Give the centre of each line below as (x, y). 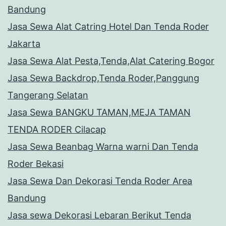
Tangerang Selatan (48, 95)
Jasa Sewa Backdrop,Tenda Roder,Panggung (103, 78)
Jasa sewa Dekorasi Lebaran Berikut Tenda (99, 215)
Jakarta (24, 44)
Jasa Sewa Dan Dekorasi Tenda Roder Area (100, 181)
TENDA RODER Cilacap (57, 130)
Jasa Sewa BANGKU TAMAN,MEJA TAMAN (99, 112)
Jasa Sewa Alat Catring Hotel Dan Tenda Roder (108, 27)
